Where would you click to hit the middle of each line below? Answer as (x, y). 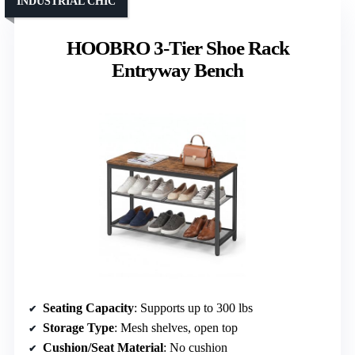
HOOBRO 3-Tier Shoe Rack (177, 48)
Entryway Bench (177, 70)
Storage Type (78, 328)
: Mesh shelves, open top (176, 328)
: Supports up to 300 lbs (193, 308)
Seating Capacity (88, 308)
